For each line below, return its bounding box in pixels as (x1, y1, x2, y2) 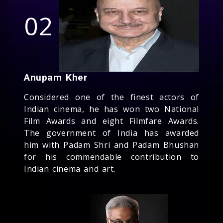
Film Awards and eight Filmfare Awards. (24, 115, 199, 126)
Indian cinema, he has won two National (24, 103, 199, 114)
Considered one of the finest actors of (24, 91, 199, 103)
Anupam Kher (24, 71, 88, 83)
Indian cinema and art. (24, 163, 116, 174)
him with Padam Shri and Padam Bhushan (24, 139, 199, 150)
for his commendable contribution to (24, 151, 199, 162)
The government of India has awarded (24, 127, 199, 138)
